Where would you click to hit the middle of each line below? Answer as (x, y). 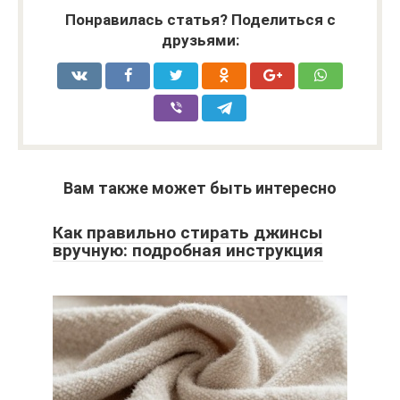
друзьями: (200, 41)
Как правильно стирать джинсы (187, 233)
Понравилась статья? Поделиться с (200, 20)
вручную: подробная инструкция (188, 251)
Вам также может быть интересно (200, 188)
